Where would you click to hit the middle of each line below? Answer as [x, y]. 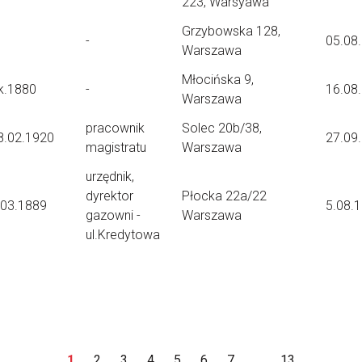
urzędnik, [110, 177]
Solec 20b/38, [222, 128]
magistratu [116, 147]
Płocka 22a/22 [224, 196]
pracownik [115, 128]
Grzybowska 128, [231, 31]
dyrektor [109, 196]
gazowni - [113, 215]
